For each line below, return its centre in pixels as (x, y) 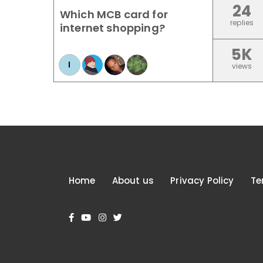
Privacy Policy (202, 181)
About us (133, 181)
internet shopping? (112, 28)
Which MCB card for (114, 14)
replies (242, 23)
